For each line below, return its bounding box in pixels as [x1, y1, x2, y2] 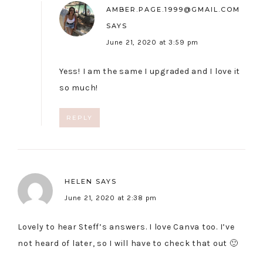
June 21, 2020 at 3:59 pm [106, 38, 198, 47]
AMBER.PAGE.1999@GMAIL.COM [106, 5, 240, 14]
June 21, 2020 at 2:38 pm [65, 194, 157, 203]
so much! [59, 83, 98, 93]
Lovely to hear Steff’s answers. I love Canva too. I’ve [18, 222, 235, 232]
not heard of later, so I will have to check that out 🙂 [18, 238, 238, 249]
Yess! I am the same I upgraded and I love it [59, 66, 240, 77]
